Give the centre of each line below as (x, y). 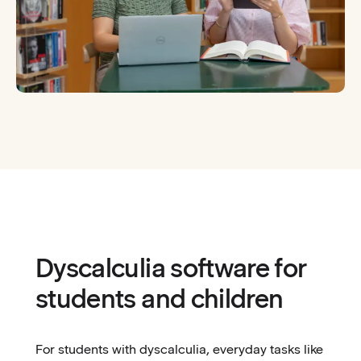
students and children (160, 299)
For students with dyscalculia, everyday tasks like (179, 350)
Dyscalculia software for (171, 268)
